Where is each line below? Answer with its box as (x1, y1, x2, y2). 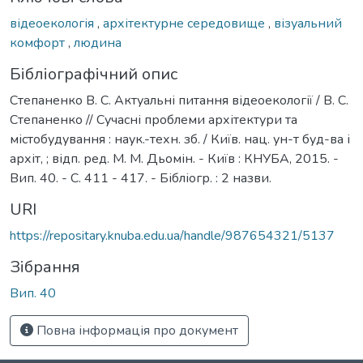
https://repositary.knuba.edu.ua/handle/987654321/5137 (10, 226, 335, 245)
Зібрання (10, 255, 80, 278)
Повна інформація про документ (33, 321, 238, 340)
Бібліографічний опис (10, 62, 177, 85)
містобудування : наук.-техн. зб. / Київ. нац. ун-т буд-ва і (10, 130, 350, 148)
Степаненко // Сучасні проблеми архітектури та (10, 110, 297, 129)
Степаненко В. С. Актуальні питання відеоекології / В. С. (10, 91, 348, 109)
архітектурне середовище (103, 14, 268, 32)
